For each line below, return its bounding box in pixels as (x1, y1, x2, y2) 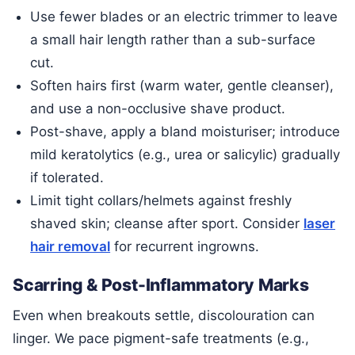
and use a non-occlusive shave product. (30, 101, 286, 117)
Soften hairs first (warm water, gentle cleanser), (30, 78, 334, 94)
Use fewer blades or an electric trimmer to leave (30, 9, 338, 25)
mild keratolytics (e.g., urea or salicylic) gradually (30, 147, 341, 163)
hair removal (30, 239, 111, 255)
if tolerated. (30, 170, 105, 186)
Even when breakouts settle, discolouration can (13, 307, 315, 324)
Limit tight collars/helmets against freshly (30, 193, 292, 209)
